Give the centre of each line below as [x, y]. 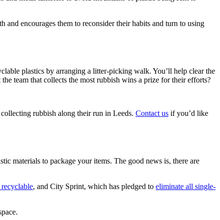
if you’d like [188, 113]
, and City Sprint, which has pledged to [94, 186]
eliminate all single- [186, 186]
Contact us [152, 113]
